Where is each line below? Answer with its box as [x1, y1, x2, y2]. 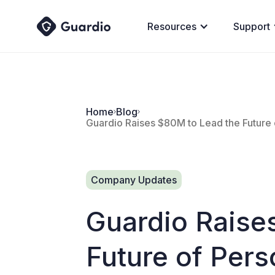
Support [233, 20, 270, 33]
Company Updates [91, 173, 177, 186]
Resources [147, 20, 196, 33]
